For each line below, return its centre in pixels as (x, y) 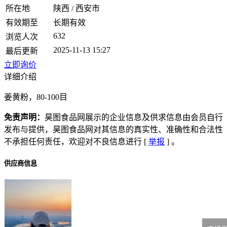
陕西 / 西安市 (77, 9)
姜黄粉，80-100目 (36, 97)
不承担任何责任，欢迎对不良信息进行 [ (76, 142)
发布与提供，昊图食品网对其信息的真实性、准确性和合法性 (113, 130)
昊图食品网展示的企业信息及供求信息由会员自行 (134, 118)
